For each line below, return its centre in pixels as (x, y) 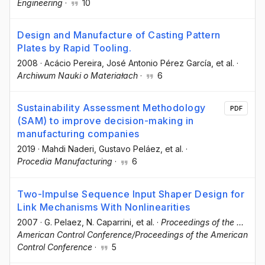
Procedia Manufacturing (65, 161)
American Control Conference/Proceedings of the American (132, 234)
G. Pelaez (63, 222)
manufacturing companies (78, 134)
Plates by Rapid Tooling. (74, 48)
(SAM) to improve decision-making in (106, 121)
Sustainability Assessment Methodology (112, 108)
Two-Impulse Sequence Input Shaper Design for (131, 194)
